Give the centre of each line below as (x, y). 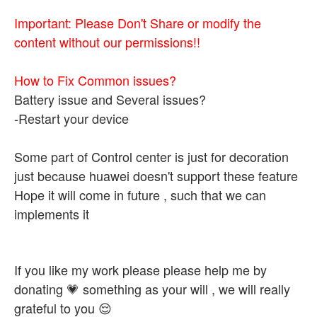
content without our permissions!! (107, 42)
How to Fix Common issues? (95, 80)
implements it (52, 214)
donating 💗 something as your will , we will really (152, 289)
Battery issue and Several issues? (110, 99)
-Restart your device (71, 118)
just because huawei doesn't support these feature (156, 175)
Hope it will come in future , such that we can (140, 195)
